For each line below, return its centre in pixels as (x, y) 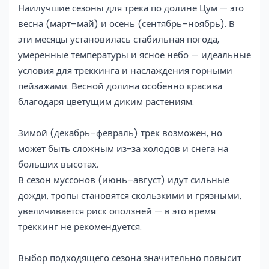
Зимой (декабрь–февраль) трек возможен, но (120, 133)
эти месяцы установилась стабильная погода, (119, 39)
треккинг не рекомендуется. (80, 226)
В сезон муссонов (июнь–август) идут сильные (124, 180)
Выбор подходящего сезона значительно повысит (130, 258)
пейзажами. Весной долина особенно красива (120, 86)
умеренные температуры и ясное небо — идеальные (134, 55)
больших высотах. (58, 164)
